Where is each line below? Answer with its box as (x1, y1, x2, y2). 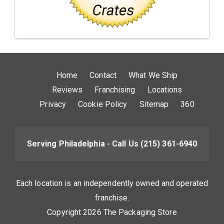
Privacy (39, 99, 66, 109)
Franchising (94, 85, 135, 94)
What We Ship (128, 70, 178, 80)
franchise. (94, 193, 129, 202)
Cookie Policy (78, 99, 127, 109)
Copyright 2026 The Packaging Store (47, 207, 177, 217)
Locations (147, 85, 182, 94)
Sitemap (139, 99, 169, 109)
